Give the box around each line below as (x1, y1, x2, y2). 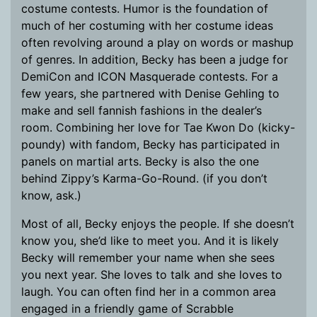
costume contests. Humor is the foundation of (21, 1, 268, 16)
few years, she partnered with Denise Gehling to (21, 86, 279, 100)
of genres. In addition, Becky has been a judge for (21, 52, 288, 67)
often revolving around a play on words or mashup (21, 35, 294, 50)
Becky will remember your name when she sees (21, 250, 275, 265)
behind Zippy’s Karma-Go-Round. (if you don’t (21, 171, 267, 185)
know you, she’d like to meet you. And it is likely (21, 234, 279, 248)
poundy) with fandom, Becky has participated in (21, 137, 279, 151)
